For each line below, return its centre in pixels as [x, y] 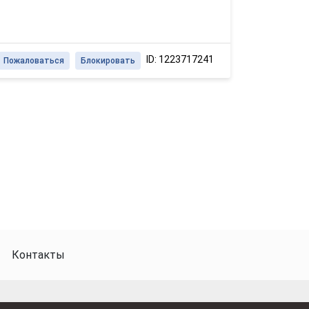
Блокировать [108, 60]
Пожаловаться [34, 60]
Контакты [38, 255]
